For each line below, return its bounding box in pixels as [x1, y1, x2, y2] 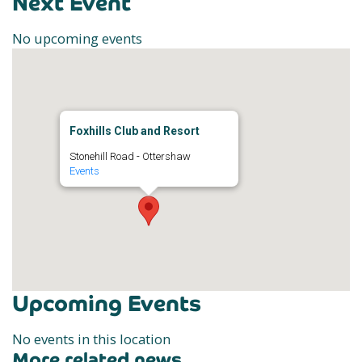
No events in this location [12, 330, 170, 348]
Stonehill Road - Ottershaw [69, 150, 191, 162]
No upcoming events [12, 29, 142, 48]
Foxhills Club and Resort [69, 124, 200, 137]
